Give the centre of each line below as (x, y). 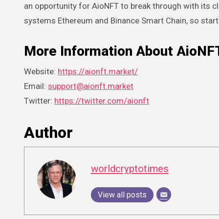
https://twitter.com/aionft (102, 101)
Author (48, 133)
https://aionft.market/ (98, 72)
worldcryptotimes (130, 168)
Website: (41, 72)
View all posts (122, 195)
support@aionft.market (91, 86)
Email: (36, 86)
